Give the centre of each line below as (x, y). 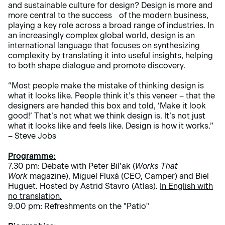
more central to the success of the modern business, (108, 16)
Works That (156, 166)
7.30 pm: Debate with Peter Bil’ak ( (72, 166)
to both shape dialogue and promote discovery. (97, 66)
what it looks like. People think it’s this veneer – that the (111, 96)
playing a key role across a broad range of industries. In (111, 26)
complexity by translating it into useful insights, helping (110, 56)
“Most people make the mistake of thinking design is (106, 86)
